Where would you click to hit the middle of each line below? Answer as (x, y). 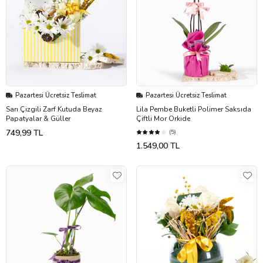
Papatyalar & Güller (38, 119)
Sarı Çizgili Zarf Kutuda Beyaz (54, 109)
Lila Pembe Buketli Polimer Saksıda (194, 109)
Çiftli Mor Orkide (163, 119)
